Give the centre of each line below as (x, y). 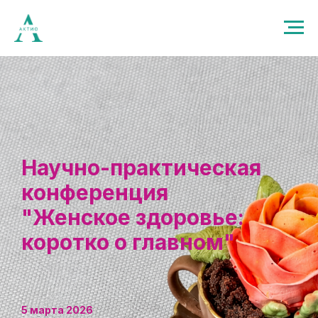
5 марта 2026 (57, 310)
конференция (95, 192)
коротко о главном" (128, 242)
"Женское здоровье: (133, 217)
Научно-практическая (141, 168)
